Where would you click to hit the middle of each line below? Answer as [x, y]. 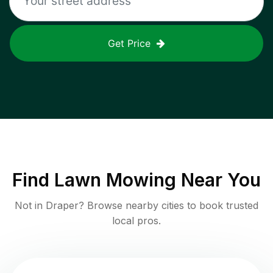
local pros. [136, 220]
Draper [62, 205]
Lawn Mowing [115, 179]
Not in [30, 205]
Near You [218, 179]
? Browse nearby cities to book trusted [168, 205]
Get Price [129, 43]
